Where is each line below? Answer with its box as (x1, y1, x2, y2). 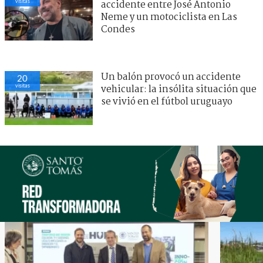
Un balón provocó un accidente (101, 70, 241, 85)
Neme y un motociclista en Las (101, 10, 237, 25)
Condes (101, 22, 135, 38)
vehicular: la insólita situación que (101, 82, 257, 97)
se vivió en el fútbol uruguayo (101, 95, 232, 110)
